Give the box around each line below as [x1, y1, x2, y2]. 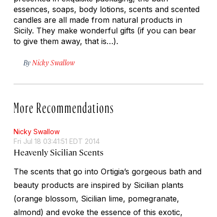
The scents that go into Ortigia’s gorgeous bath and [14, 166, 201, 176]
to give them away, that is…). [14, 36, 118, 46]
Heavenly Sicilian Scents [14, 146, 103, 157]
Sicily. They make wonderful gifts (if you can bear [14, 25, 196, 35]
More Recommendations [14, 101, 114, 109]
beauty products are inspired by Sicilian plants [14, 180, 184, 190]
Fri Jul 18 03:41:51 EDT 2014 [14, 137, 100, 145]
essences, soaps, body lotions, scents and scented [14, 4, 200, 14]
